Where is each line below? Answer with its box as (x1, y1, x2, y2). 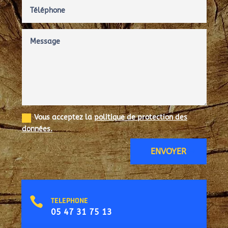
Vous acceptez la (34, 113, 94, 122)
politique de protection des (94, 113, 187, 122)
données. (21, 125, 52, 134)
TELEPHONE (50, 195, 88, 206)
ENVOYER (150, 146, 186, 156)
